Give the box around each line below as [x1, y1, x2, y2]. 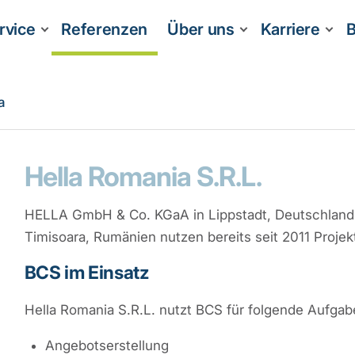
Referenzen [61, 20, 147, 39]
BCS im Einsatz [24, 261, 149, 283]
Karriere [260, 20, 320, 39]
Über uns [167, 20, 235, 39]
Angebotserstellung [44, 338, 169, 353]
